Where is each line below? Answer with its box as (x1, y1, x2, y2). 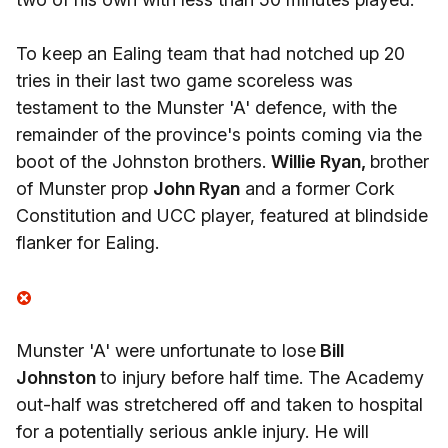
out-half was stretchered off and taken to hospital (16, 394, 423, 415)
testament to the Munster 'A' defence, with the (16, 97, 397, 118)
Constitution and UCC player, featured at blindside (16, 205, 428, 226)
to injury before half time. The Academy (100, 367, 424, 388)
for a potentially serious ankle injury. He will (16, 421, 369, 442)
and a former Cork (240, 178, 395, 199)
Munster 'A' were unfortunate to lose (16, 340, 316, 361)
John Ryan (153, 178, 240, 199)
